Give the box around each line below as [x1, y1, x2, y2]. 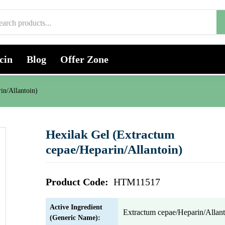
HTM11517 [114, 176, 160, 187]
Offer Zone [60, 54, 108, 65]
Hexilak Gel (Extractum [46, 128, 175, 141]
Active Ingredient [50, 203, 102, 211]
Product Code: [46, 176, 111, 187]
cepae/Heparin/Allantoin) [46, 143, 182, 156]
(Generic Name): [50, 214, 100, 221]
